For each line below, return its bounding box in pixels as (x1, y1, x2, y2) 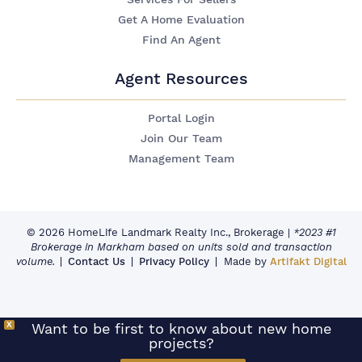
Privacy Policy (138, 255, 209, 267)
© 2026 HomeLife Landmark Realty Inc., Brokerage (26, 225, 284, 238)
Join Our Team (140, 131, 222, 145)
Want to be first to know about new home (31, 320, 331, 337)
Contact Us (67, 255, 125, 267)
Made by (223, 255, 270, 267)
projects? (148, 335, 214, 351)
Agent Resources (114, 69, 248, 88)
